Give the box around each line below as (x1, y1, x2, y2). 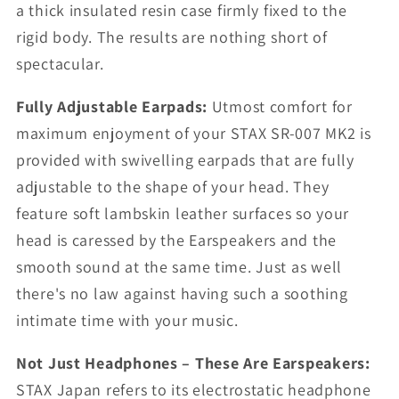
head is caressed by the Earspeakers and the (16, 230, 337, 251)
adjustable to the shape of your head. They (16, 176, 330, 198)
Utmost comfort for (211, 96, 353, 118)
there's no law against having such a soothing (16, 283, 348, 305)
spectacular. (16, 53, 104, 75)
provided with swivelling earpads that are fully (16, 150, 354, 171)
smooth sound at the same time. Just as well (16, 256, 342, 278)
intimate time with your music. (16, 310, 239, 331)
